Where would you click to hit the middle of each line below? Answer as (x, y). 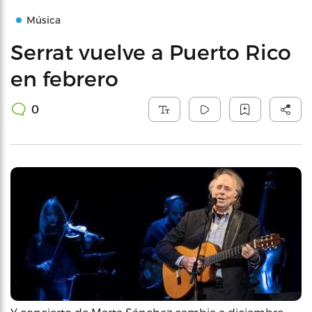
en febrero (64, 78)
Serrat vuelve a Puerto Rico (151, 52)
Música (44, 20)
